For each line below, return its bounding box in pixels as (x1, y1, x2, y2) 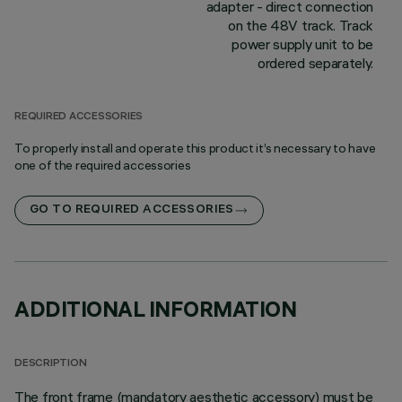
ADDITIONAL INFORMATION (14, 295, 297, 322)
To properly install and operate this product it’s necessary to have (14, 140, 376, 156)
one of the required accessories (14, 157, 191, 173)
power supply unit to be (232, 35, 373, 53)
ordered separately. (258, 54, 373, 72)
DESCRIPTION (14, 358, 87, 370)
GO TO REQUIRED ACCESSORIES (30, 204, 234, 217)
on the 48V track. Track (228, 16, 373, 34)
